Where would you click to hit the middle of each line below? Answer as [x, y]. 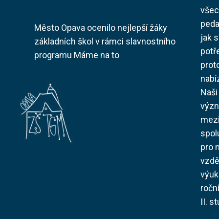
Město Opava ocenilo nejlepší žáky [101, 28]
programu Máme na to [77, 55]
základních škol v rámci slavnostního [105, 42]
